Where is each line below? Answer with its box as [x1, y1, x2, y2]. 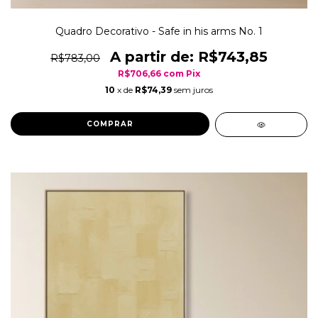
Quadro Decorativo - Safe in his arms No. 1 [55, 25, 263, 38]
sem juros [174, 84, 213, 96]
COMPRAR [86, 119, 133, 129]
